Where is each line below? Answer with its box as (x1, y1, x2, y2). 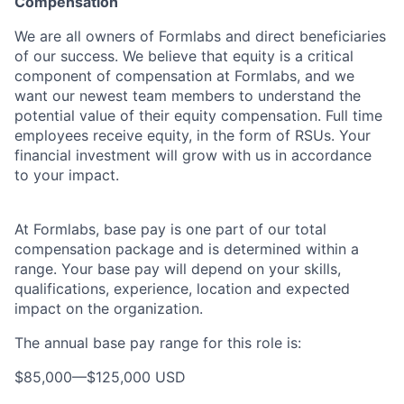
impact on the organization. (14, 299, 203, 317)
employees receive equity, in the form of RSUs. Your (14, 126, 371, 144)
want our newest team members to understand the (14, 87, 361, 105)
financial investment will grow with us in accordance (14, 146, 372, 164)
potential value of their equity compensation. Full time (14, 106, 382, 124)
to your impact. (14, 166, 119, 184)
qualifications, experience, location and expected (14, 280, 350, 298)
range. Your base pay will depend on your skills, (14, 260, 341, 278)
